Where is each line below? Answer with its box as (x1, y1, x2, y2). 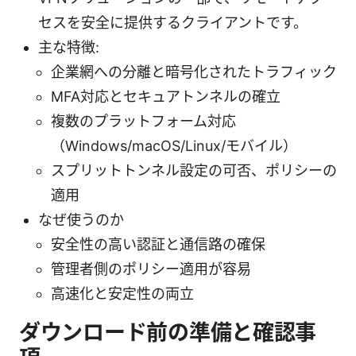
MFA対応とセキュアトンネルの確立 (51, 87, 281, 105)
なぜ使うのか (38, 211, 124, 228)
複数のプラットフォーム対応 (51, 112, 236, 130)
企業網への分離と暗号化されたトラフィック (51, 63, 337, 80)
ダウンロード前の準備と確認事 (19, 319, 317, 346)
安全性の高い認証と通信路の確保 (51, 235, 265, 253)
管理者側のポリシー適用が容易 (51, 260, 251, 277)
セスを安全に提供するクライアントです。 (38, 14, 308, 31)
